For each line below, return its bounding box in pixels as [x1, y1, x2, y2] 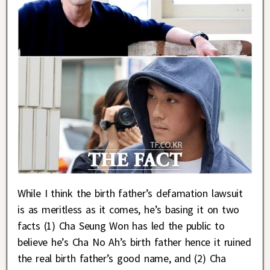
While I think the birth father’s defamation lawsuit [17, 186, 243, 201]
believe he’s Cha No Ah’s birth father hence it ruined [17, 235, 251, 250]
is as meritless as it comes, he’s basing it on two [17, 202, 240, 217]
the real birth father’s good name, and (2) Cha [17, 251, 226, 266]
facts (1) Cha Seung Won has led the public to [17, 219, 225, 233]
